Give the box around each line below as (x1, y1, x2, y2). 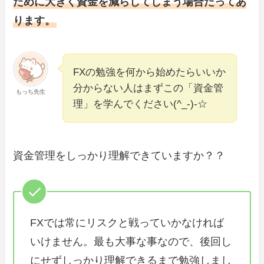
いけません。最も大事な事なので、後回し (30, 236, 232, 248)
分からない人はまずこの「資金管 (73, 82, 224, 94)
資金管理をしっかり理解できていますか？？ (13, 149, 226, 161)
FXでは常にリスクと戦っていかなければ (30, 217, 225, 229)
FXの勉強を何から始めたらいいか (73, 66, 226, 78)
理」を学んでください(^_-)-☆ (73, 98, 208, 110)
